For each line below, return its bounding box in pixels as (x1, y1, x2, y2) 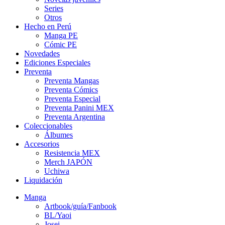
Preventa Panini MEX (44, 103, 114, 112)
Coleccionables (24, 122, 72, 130)
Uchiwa (44, 167, 69, 175)
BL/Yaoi (44, 211, 71, 219)
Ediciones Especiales (24, 58, 90, 67)
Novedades (24, 49, 60, 58)
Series (44, 4, 63, 13)
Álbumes (44, 131, 73, 139)
